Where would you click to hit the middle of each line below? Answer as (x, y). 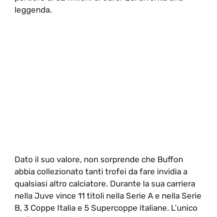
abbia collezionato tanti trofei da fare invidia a (101, 171)
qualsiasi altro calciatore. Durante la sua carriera (105, 183)
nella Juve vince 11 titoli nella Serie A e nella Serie (108, 195)
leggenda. (33, 10)
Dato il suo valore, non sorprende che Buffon (99, 159)
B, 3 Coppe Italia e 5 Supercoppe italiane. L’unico (106, 208)
